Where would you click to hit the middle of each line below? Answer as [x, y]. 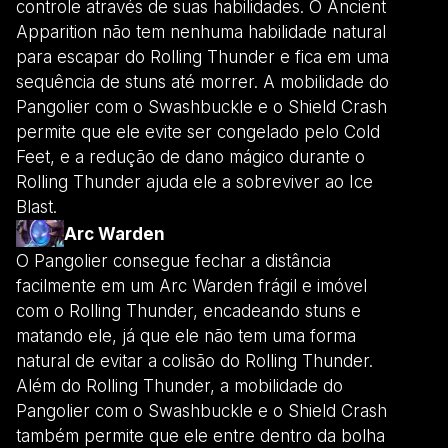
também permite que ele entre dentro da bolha [200, 435]
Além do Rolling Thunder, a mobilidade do [179, 385]
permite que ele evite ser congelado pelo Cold [198, 131]
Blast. [36, 206]
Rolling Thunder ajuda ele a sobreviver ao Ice [194, 181]
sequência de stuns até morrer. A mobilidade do [202, 81]
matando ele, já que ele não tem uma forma [186, 335]
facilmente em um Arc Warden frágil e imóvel [191, 285]
